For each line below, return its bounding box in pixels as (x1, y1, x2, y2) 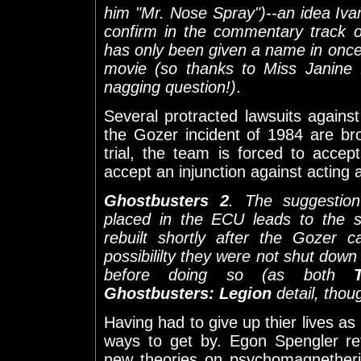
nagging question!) (104, 77, 236, 96)
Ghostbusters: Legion (104, 284, 272, 302)
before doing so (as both (104, 265, 354, 284)
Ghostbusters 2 (104, 191, 229, 210)
